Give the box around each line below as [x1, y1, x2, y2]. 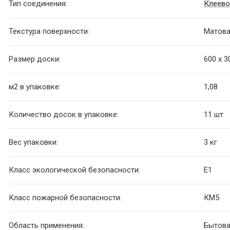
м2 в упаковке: [9, 82, 61, 92]
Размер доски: [9, 54, 61, 64]
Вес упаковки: [9, 138, 59, 147]
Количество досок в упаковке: [9, 110, 119, 120]
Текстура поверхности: [9, 27, 90, 36]
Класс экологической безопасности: [9, 165, 141, 175]
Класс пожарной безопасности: [9, 193, 122, 203]
